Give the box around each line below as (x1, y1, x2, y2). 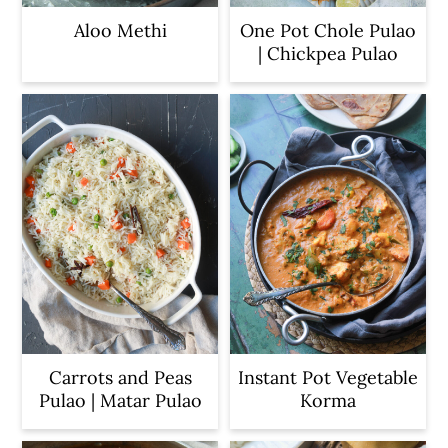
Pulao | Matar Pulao (38, 389, 202, 413)
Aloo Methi (73, 18, 167, 42)
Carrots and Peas (48, 366, 192, 390)
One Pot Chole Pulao (239, 18, 416, 42)
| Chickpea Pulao (257, 41, 398, 65)
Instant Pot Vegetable (237, 366, 418, 390)
